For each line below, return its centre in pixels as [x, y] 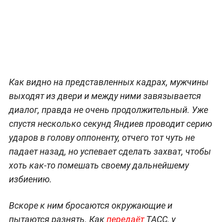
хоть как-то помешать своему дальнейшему [99, 165]
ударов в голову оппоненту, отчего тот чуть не [102, 137]
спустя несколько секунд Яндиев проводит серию [110, 123]
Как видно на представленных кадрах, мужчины [109, 82]
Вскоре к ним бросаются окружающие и [90, 205]
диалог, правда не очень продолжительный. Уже [108, 110]
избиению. [30, 179]
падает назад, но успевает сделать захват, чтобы [110, 151]
